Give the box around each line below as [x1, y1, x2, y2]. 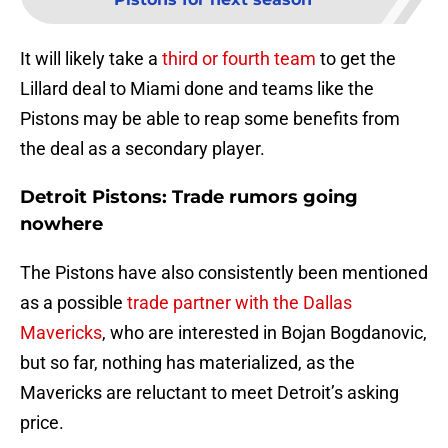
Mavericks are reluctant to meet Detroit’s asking [20, 382, 399, 404]
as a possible [20, 292, 127, 314]
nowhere [20, 213, 103, 236]
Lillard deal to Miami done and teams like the [20, 78, 374, 100]
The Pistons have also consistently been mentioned [20, 262, 428, 284]
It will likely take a [20, 48, 162, 70]
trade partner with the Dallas [127, 292, 352, 314]
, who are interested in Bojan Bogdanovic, [102, 322, 427, 344]
